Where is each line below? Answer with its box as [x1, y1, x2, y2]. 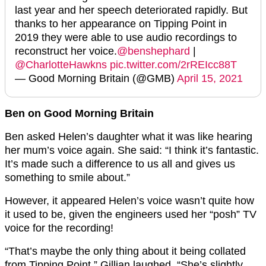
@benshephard [117, 45, 190, 58]
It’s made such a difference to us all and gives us [5, 157, 235, 170]
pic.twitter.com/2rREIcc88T [110, 59, 237, 71]
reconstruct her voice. [15, 45, 117, 58]
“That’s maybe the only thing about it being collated [5, 245, 246, 257]
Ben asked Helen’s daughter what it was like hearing [5, 130, 252, 142]
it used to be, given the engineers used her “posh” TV [5, 208, 256, 220]
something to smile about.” [5, 171, 130, 183]
